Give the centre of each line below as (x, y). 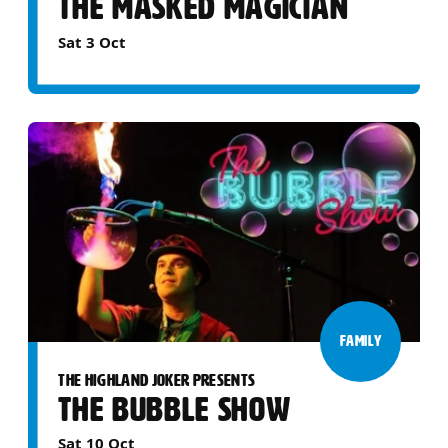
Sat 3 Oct (92, 41)
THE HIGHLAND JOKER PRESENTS (157, 379)
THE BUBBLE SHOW (174, 409)
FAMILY (360, 341)
